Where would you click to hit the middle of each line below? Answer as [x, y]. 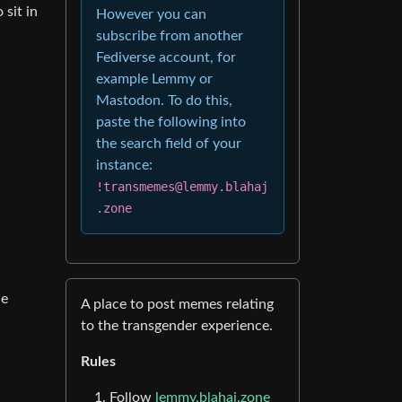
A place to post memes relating [177, 304]
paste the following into [171, 122]
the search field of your [169, 144]
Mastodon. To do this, [164, 100]
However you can [151, 14]
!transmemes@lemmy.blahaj [182, 187]
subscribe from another [170, 36]
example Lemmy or [154, 79]
